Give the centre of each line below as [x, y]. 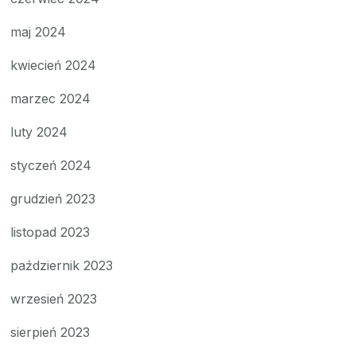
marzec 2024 [51, 98]
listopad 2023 [50, 232]
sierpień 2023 [50, 332]
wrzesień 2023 [54, 298]
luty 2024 [39, 132]
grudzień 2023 [53, 198]
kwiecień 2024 [54, 65]
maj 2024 [39, 31]
